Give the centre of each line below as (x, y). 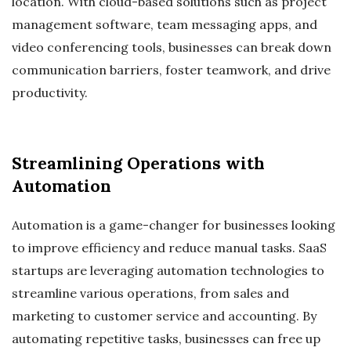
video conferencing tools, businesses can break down (172, 47)
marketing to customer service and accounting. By (164, 316)
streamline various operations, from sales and (150, 293)
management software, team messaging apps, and (165, 25)
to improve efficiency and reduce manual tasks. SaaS (169, 248)
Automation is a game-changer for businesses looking (174, 225)
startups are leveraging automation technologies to (168, 271)
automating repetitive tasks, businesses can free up (166, 339)
